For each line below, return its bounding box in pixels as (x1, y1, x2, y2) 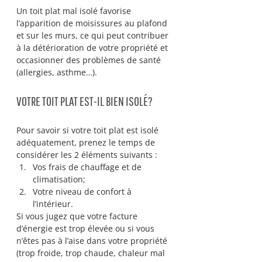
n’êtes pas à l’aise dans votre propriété (16, 235, 170, 246)
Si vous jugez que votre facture (16, 211, 140, 222)
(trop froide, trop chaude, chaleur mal (16, 247, 167, 258)
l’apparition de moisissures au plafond (16, 18, 170, 29)
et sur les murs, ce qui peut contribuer (16, 30, 171, 41)
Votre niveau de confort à (33, 186, 134, 197)
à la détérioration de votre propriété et (16, 42, 170, 53)
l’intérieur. (33, 198, 73, 209)
